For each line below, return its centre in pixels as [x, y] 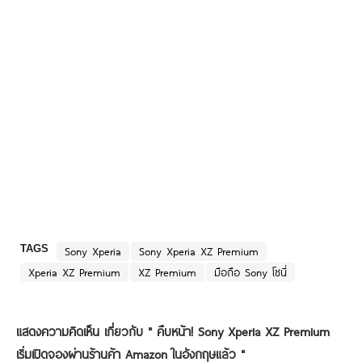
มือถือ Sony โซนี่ [250, 272]
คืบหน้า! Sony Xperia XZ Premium [243, 331]
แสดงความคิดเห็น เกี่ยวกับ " [86, 331]
